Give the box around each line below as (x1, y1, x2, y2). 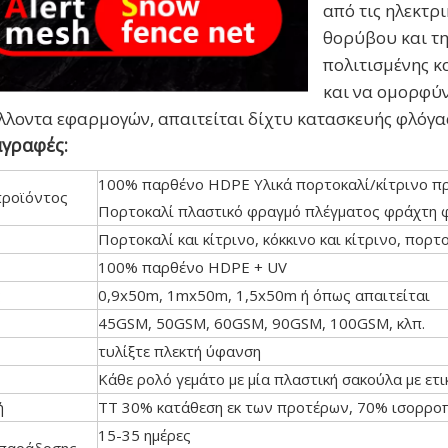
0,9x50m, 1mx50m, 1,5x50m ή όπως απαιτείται (98, 285, 430, 305)
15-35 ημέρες (98, 425, 191, 445)
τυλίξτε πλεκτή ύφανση (98, 341, 261, 361)
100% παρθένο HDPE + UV (98, 257, 287, 277)
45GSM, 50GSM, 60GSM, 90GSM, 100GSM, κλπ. (98, 313, 425, 333)
